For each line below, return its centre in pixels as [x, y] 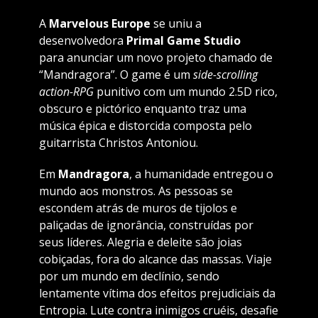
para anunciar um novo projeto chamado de [155, 58]
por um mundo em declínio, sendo [129, 276]
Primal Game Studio [183, 41]
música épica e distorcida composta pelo [145, 126]
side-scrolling [225, 75]
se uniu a [177, 24]
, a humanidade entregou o [201, 174]
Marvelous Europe [101, 24]
